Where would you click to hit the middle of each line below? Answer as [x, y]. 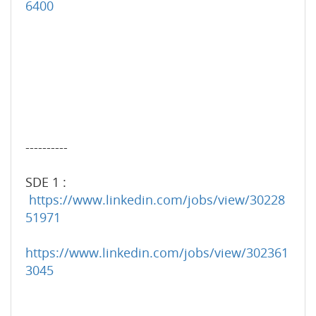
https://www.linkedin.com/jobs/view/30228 [157, 200]
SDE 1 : [46, 182]
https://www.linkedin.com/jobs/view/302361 [157, 253]
